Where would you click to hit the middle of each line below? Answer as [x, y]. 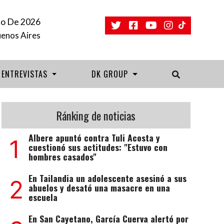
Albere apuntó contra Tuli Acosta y [94, 137]
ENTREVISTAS [25, 74]
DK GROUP [111, 74]
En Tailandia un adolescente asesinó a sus [107, 178]
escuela [43, 197]
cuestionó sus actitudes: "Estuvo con [98, 147]
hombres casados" [62, 156]
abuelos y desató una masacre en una [99, 187]
